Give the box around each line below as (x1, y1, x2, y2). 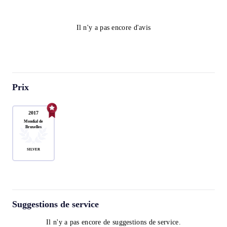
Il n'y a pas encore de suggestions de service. (46, 218, 181, 226)
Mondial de (24, 119, 43, 124)
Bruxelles (25, 124, 42, 129)
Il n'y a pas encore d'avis (76, 24, 151, 31)
